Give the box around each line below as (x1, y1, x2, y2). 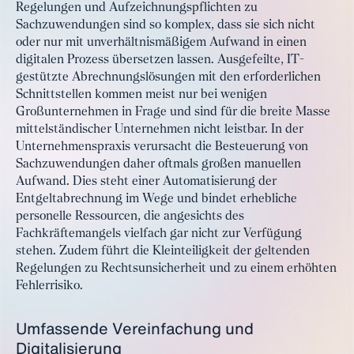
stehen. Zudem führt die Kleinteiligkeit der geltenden (16, 245, 310, 258)
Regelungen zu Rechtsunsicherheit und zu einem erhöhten (16, 262, 337, 275)
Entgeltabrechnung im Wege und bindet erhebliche (16, 193, 297, 205)
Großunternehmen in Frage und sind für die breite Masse (16, 106, 330, 119)
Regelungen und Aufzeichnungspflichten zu (16, 2, 258, 14)
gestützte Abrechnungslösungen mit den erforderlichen (16, 71, 321, 84)
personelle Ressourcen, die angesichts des (16, 210, 244, 223)
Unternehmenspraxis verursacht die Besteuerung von (16, 141, 308, 153)
